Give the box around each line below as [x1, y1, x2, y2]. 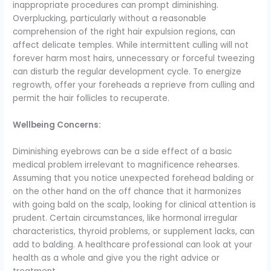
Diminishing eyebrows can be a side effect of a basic [13, 146, 232, 158]
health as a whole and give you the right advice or [13, 252, 220, 264]
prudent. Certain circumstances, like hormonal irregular [13, 212, 238, 224]
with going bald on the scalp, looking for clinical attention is [13, 199, 256, 211]
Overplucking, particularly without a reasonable [13, 13, 207, 25]
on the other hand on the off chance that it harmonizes [13, 186, 242, 198]
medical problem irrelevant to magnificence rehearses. [13, 159, 240, 171]
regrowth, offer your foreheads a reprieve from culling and [13, 79, 255, 91]
